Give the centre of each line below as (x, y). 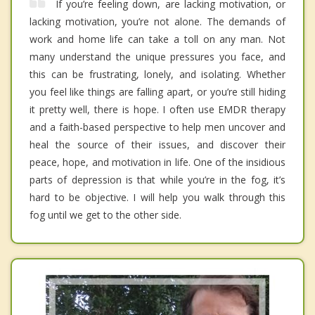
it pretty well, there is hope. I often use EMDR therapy (157, 109)
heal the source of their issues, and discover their (157, 144)
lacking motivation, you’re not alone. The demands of (157, 21)
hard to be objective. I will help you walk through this (157, 197)
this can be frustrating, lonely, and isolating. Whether (157, 74)
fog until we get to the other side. (105, 214)
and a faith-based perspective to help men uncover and (157, 127)
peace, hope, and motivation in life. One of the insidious (157, 162)
